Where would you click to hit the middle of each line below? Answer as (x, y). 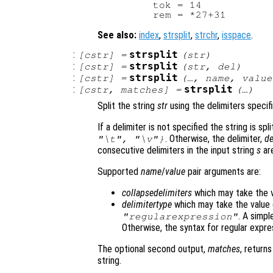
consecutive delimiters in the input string (177, 151)
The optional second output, (153, 249)
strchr (206, 35)
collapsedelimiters (157, 193)
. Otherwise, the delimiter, (214, 139)
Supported (119, 172)
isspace (236, 35)
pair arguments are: (223, 172)
